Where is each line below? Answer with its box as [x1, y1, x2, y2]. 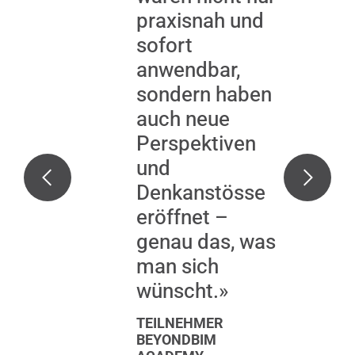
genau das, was [136, 230, 276, 254]
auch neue [136, 107, 230, 132]
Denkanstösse [136, 181, 265, 205]
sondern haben [136, 82, 272, 107]
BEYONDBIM [136, 332, 216, 349]
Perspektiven [136, 132, 256, 156]
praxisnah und [136, 9, 264, 33]
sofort [136, 33, 193, 58]
